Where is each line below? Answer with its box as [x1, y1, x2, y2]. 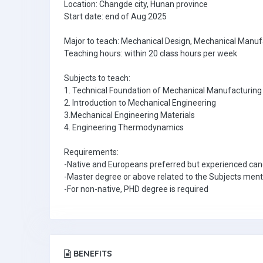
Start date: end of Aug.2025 [64, 12, 167, 21]
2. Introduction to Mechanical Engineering [64, 98, 216, 107]
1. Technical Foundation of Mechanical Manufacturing [64, 86, 262, 95]
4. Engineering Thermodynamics [64, 123, 184, 132]
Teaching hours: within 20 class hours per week [64, 49, 237, 58]
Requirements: [64, 147, 119, 157]
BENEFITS [71, 248, 112, 259]
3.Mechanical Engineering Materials [64, 110, 195, 120]
